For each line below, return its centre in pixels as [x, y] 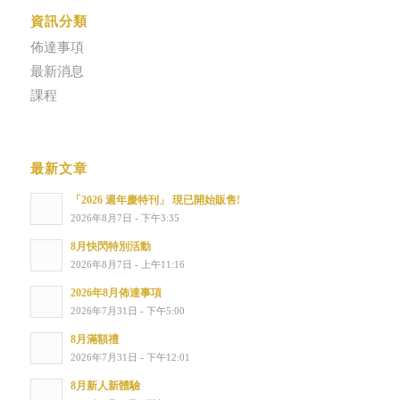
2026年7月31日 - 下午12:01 [130, 358]
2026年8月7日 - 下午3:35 [125, 218]
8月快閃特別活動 [110, 247]
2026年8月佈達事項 [116, 293]
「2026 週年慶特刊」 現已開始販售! [155, 200]
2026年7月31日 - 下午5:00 [127, 311]
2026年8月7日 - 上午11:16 [127, 265]
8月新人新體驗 [105, 386]
